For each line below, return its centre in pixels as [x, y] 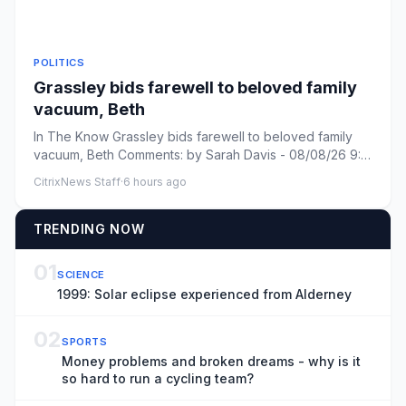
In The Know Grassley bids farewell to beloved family [193, 136]
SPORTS [85, 342]
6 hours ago [155, 182]
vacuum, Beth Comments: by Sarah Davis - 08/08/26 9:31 [203, 155]
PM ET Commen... [106, 173]
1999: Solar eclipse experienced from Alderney [204, 294]
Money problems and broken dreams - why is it [211, 361]
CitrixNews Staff [77, 182]
